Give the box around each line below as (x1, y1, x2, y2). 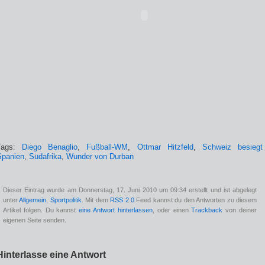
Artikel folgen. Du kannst (3, 206, 79, 214)
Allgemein (19, 196, 47, 203)
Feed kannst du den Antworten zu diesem (134, 196, 257, 203)
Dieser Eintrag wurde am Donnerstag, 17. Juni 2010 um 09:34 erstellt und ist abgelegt (3, 186, 257, 193)
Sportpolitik (50, 196, 82, 203)
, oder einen (152, 206, 192, 214)
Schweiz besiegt (202, 143, 263, 151)
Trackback (191, 206, 223, 214)
